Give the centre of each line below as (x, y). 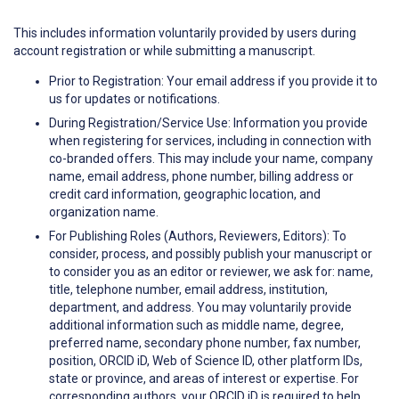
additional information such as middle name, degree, (196, 326)
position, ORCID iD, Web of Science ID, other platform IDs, (206, 361)
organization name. (104, 212)
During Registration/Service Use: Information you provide (208, 123)
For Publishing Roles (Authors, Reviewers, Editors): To (198, 236)
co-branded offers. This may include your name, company (211, 159)
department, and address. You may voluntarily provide (200, 308)
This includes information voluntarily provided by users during (185, 33)
